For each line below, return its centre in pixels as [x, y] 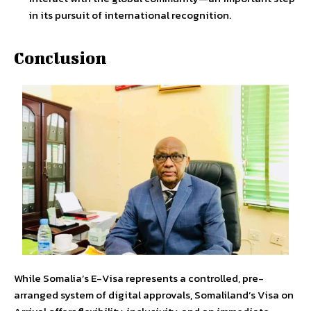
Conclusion [60, 57]
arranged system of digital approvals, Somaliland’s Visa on [154, 294]
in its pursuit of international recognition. [130, 15]
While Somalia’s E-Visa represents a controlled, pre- [139, 278]
